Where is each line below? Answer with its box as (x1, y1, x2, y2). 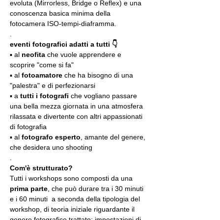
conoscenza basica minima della (10, 9, 112, 17)
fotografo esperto (22, 133, 81, 141)
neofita (22, 51, 45, 58)
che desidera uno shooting (10, 143, 92, 151)
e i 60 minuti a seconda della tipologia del (10, 195, 142, 203)
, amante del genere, (81, 133, 147, 141)
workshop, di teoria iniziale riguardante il (10, 205, 137, 213)
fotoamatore (22, 71, 62, 79)
